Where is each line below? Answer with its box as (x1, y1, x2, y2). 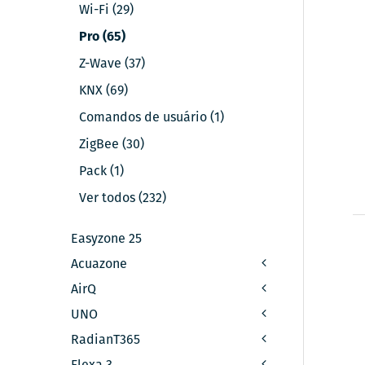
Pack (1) (79, 161, 125, 181)
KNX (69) (79, 81, 129, 100)
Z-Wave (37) (79, 54, 146, 73)
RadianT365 (71, 330, 141, 350)
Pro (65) (79, 27, 126, 46)
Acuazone (71, 254, 128, 274)
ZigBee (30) (79, 134, 145, 154)
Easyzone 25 (71, 229, 143, 248)
